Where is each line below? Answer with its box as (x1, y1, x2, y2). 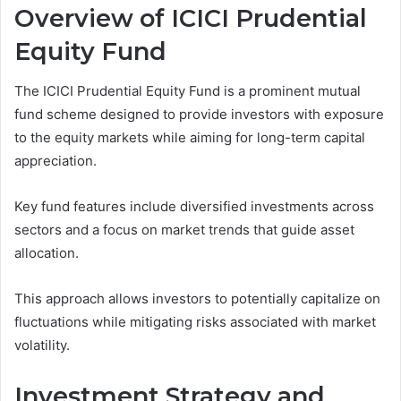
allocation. (14, 244, 79, 262)
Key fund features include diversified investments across (14, 198, 374, 216)
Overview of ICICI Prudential (14, 3, 367, 33)
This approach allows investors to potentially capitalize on (14, 290, 380, 308)
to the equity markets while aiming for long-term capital (14, 129, 365, 147)
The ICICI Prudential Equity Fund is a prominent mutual (14, 82, 361, 100)
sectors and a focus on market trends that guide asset (14, 221, 354, 239)
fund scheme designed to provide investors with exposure (14, 106, 384, 124)
